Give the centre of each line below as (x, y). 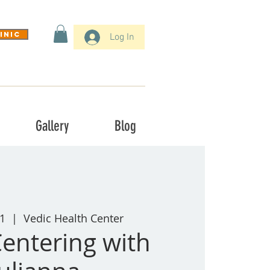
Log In (122, 37)
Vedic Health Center (73, 218)
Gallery (52, 126)
